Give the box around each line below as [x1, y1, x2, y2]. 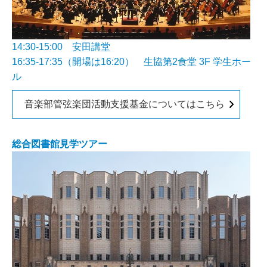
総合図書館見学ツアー [12, 139, 107, 149]
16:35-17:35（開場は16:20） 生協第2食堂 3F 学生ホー [12, 57, 251, 67]
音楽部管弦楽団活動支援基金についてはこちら [24, 99, 225, 109]
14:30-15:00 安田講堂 [12, 42, 110, 52]
